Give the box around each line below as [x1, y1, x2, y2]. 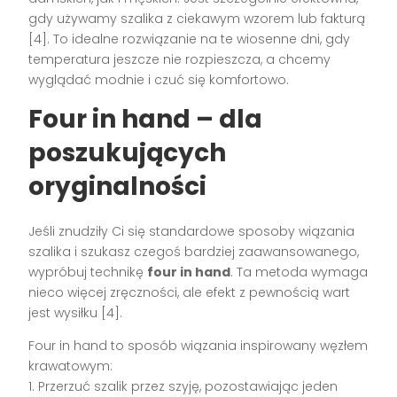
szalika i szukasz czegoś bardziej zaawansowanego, [28, 242, 360, 261]
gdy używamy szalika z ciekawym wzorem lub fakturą [28, 9, 366, 27]
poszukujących [28, 135, 227, 170]
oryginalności [28, 168, 207, 204]
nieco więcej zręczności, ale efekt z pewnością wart [28, 283, 351, 301]
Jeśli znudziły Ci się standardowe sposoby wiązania [28, 222, 355, 240]
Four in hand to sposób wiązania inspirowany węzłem [28, 336, 369, 354]
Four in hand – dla [28, 101, 263, 136]
